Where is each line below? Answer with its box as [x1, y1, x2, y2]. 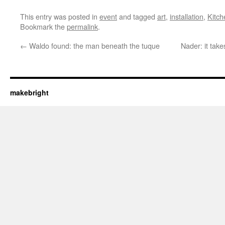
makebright [10, 87, 49, 97]
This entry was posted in [20, 11, 99, 22]
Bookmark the [20, 21, 67, 32]
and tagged [117, 11, 157, 22]
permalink [67, 21, 98, 32]
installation [170, 11, 203, 22]
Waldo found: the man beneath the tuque [27, 40, 160, 51]
